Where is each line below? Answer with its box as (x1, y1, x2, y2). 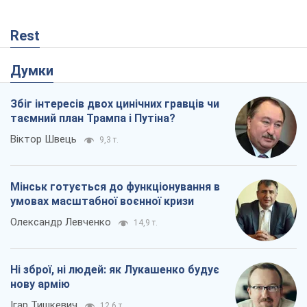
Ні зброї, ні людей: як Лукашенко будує (10, 262, 219, 276)
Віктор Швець (10, 132, 77, 145)
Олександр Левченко (10, 215, 111, 228)
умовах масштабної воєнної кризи (10, 194, 194, 208)
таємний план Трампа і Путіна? (10, 111, 175, 125)
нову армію (10, 277, 70, 291)
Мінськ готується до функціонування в (10, 180, 220, 193)
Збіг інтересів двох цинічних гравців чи (10, 97, 219, 110)
